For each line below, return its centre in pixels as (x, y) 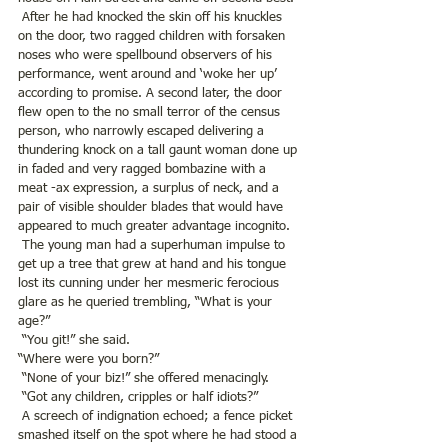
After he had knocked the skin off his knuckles (152, 17)
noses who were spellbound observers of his (147, 55)
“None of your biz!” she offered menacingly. (143, 378)
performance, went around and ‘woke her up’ (149, 74)
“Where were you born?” (88, 359)
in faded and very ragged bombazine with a (144, 169)
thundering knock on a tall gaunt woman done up (159, 150)
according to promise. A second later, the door (152, 93)
